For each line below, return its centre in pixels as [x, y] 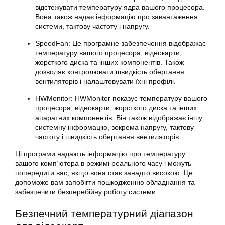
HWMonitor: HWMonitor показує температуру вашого [121, 98]
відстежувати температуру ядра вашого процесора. [120, 7]
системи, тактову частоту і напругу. [92, 26]
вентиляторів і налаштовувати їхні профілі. [105, 81]
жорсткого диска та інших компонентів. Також [109, 62]
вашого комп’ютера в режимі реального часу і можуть [103, 163]
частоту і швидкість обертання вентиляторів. [108, 137]
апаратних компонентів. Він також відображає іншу [119, 118]
